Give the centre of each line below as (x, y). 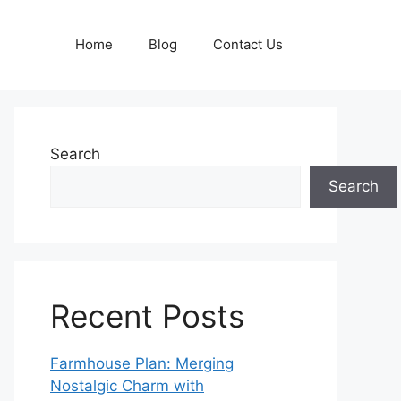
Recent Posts (147, 316)
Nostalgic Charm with (127, 386)
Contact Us (248, 44)
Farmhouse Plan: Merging (142, 363)
